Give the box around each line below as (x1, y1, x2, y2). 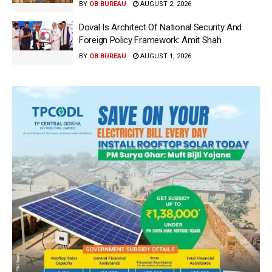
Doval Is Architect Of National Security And (79, 22, 242, 33)
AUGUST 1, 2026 (138, 52, 191, 61)
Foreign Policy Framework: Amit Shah (79, 35, 222, 46)
